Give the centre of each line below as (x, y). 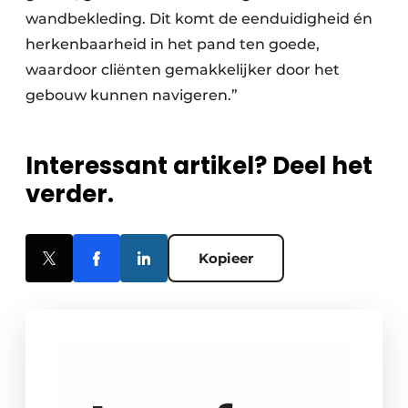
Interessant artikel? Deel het (199, 166)
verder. (70, 194)
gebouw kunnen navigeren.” (132, 96)
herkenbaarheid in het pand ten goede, (173, 45)
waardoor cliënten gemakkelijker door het (183, 70)
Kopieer (226, 259)
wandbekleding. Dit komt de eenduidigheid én (199, 19)
